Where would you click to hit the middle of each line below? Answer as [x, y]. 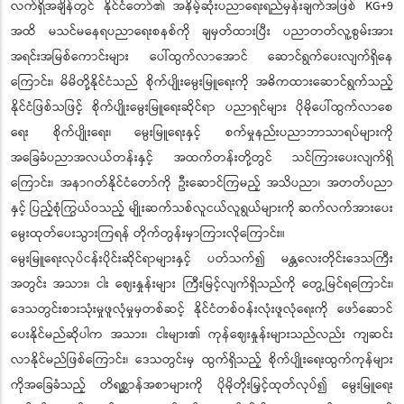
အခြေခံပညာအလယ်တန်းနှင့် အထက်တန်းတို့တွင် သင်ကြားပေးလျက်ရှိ [202, 158]
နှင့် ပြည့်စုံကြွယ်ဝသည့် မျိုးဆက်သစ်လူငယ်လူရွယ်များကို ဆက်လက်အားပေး [202, 209]
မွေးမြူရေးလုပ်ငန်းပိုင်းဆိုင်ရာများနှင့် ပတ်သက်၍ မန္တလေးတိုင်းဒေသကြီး [202, 259]
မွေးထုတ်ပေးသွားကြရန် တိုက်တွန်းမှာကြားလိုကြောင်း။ [148, 234]
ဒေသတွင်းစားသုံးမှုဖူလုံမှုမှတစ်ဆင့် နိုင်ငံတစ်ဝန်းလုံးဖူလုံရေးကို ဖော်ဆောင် [202, 310]
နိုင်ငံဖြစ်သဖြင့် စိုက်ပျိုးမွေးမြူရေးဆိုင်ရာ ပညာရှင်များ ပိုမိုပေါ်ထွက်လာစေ [202, 108]
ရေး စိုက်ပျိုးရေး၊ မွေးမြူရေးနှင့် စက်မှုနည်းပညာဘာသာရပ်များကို [202, 133]
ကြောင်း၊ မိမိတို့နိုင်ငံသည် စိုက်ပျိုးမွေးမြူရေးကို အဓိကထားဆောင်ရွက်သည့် [202, 83]
